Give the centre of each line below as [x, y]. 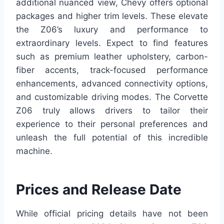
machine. [34, 151]
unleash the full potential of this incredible [112, 137]
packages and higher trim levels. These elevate [112, 16]
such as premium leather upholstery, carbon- [112, 56]
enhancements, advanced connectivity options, [112, 83]
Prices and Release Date [99, 189]
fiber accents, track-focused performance [112, 70]
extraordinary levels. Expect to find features [112, 43]
